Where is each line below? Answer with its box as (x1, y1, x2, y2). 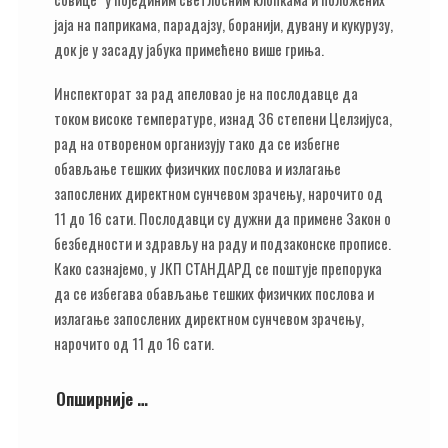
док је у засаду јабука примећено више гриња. (54, 37, 324, 60)
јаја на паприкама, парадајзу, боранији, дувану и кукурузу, (54, 12, 393, 35)
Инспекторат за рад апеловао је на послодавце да (54, 82, 358, 104)
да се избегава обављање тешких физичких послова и (54, 282, 374, 304)
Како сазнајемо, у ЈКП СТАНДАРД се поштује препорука (54, 257, 382, 279)
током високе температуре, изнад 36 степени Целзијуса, (54, 107, 392, 129)
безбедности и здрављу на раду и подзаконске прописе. (54, 232, 391, 254)
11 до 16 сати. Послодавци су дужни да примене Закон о (54, 207, 391, 229)
